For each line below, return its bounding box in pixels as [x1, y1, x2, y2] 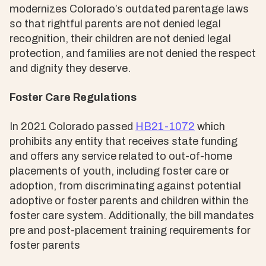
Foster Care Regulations [9, 91, 137, 103]
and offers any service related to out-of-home [9, 150, 232, 162]
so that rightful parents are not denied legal [9, 17, 221, 30]
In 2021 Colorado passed [9, 120, 135, 132]
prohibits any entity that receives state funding [9, 135, 237, 147]
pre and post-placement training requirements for [9, 224, 251, 236]
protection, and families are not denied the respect [9, 47, 256, 59]
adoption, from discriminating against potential [9, 179, 241, 192]
